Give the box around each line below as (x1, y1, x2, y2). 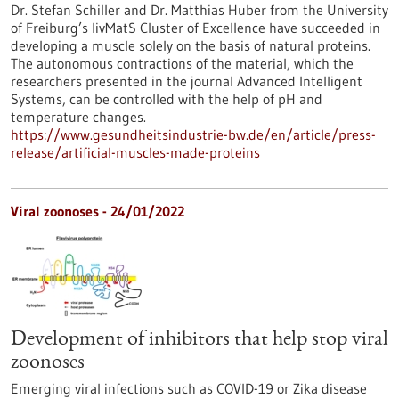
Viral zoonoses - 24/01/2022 (11, 202, 184, 220)
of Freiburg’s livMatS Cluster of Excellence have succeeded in (11, 19, 380, 37)
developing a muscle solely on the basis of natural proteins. (11, 37, 370, 54)
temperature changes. (11, 108, 146, 126)
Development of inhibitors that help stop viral (11, 330, 388, 351)
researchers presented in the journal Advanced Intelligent (11, 72, 362, 90)
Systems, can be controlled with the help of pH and (11, 90, 322, 108)
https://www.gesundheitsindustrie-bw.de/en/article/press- (11, 126, 376, 143)
